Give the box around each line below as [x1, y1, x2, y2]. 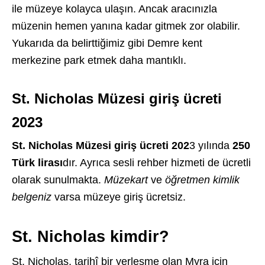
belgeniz [12, 191, 51, 203]
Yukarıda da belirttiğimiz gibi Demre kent [12, 37, 202, 49]
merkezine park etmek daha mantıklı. [12, 54, 186, 66]
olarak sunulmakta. [12, 174, 104, 186]
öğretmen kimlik [165, 174, 240, 186]
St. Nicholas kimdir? [12, 228, 169, 245]
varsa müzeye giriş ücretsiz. [51, 191, 186, 203]
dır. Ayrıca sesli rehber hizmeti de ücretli [63, 157, 251, 169]
